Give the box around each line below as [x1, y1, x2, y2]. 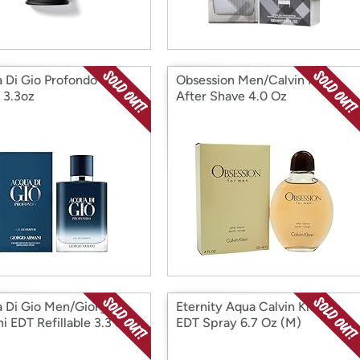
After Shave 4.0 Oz [176, 88, 287, 104]
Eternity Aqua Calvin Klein [176, 299, 327, 314]
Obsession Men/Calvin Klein [176, 72, 337, 88]
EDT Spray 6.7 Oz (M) [176, 315, 301, 330]
